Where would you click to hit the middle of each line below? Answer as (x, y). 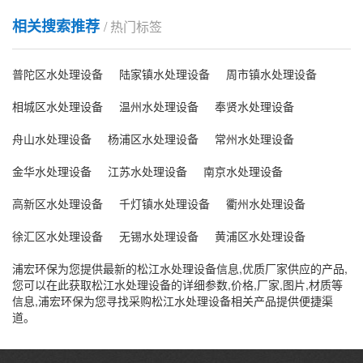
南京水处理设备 (243, 171)
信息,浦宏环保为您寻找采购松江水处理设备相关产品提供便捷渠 (173, 301)
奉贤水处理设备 (254, 106)
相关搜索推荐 (58, 26)
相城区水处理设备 (58, 106)
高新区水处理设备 (58, 203)
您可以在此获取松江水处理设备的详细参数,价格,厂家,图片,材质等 (177, 284)
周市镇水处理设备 (271, 74)
